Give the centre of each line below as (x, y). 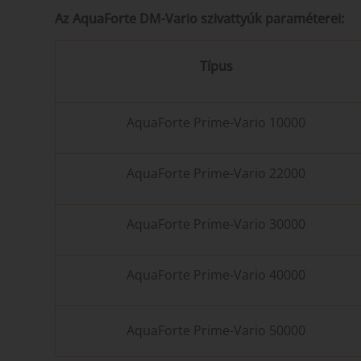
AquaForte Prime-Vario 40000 (216, 275)
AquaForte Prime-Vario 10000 (216, 123)
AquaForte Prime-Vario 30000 (216, 224)
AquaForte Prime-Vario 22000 (216, 174)
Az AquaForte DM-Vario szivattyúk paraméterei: (199, 19)
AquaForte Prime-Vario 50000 (216, 331)
